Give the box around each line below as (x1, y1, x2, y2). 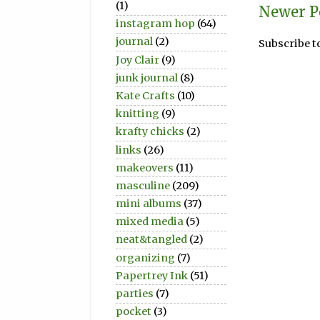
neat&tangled (116, 233, 187, 246)
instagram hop (116, 17, 195, 31)
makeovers (116, 161, 174, 174)
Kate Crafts (116, 89, 175, 102)
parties (116, 287, 154, 301)
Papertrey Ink (116, 269, 188, 282)
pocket (116, 305, 151, 319)
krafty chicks (116, 125, 184, 139)
